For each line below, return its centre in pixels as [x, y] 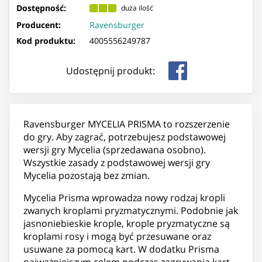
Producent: [39, 25]
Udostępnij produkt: [111, 70]
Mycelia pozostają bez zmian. [87, 175]
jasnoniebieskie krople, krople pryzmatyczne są [127, 223]
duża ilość [137, 8]
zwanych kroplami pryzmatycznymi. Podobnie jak [131, 210]
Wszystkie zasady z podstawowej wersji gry [117, 162]
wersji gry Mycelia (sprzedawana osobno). [115, 149]
